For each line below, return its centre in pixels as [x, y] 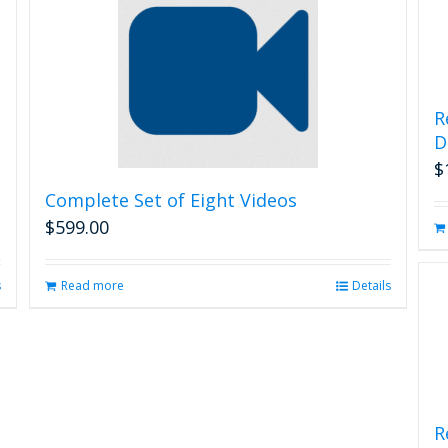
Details [371, 285]
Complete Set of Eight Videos [170, 200]
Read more [92, 285]
